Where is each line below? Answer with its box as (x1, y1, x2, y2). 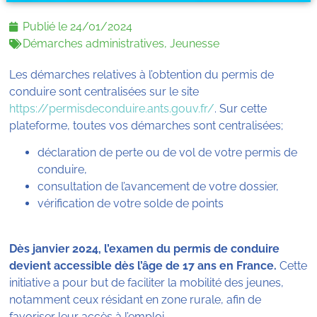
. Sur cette (214, 101, 267, 115)
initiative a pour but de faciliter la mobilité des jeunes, (9, 276, 284, 290)
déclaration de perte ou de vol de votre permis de (38, 146, 298, 160)
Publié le (23, 19, 71, 33)
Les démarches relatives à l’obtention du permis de (9, 67, 275, 81)
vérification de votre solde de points (38, 197, 224, 211)
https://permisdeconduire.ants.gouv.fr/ (9, 101, 215, 115)
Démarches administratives (23, 36, 165, 50)
